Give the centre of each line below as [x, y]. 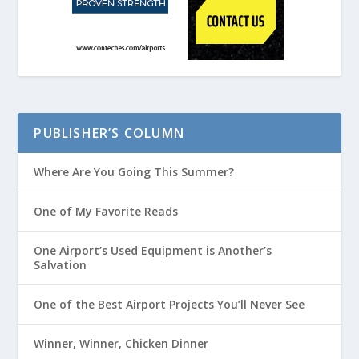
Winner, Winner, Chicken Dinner [121, 344]
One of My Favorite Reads [106, 212]
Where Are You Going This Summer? [134, 172]
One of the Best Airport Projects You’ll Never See [169, 305]
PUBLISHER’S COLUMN [109, 133]
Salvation [61, 265]
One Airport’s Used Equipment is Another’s [153, 251]
